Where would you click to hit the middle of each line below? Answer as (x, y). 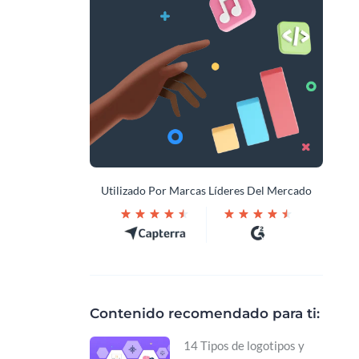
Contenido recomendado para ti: (205, 314)
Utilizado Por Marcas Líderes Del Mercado (206, 191)
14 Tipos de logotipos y (244, 346)
